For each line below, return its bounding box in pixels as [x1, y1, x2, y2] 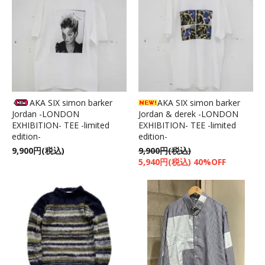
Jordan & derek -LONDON [138, 108, 238, 119]
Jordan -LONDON [12, 108, 79, 119]
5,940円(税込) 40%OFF [138, 156, 226, 167]
